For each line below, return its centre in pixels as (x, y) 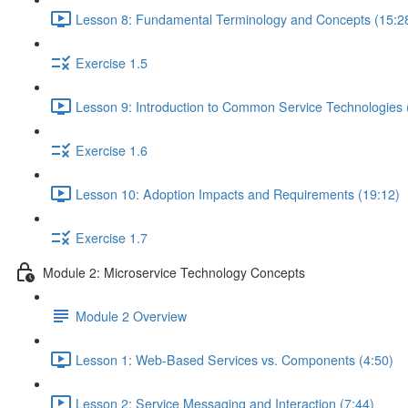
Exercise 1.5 (112, 62)
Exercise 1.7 (112, 237)
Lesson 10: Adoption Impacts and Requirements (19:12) (238, 194)
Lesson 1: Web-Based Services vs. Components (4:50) (235, 359)
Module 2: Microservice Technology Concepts (174, 272)
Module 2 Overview (131, 316)
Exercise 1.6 (112, 150)
